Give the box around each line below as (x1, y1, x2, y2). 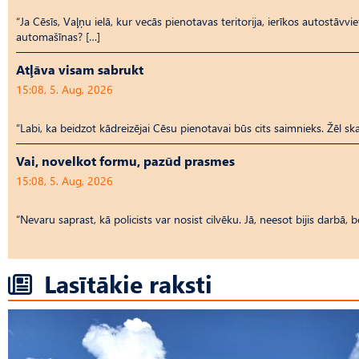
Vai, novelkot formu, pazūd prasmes (16, 151, 235, 169)
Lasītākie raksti (44, 266, 212, 300)
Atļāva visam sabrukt (16, 60, 143, 78)
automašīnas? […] (16, 28, 100, 44)
